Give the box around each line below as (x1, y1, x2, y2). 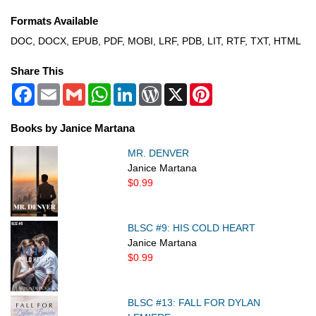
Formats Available (11, 15, 98, 28)
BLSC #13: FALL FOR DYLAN (128, 297, 261, 309)
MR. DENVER (128, 147, 190, 159)
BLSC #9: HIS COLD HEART (128, 222, 256, 234)
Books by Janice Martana (11, 122, 135, 135)
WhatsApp (111, 83, 157, 95)
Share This (11, 64, 63, 77)
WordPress (162, 83, 211, 95)
